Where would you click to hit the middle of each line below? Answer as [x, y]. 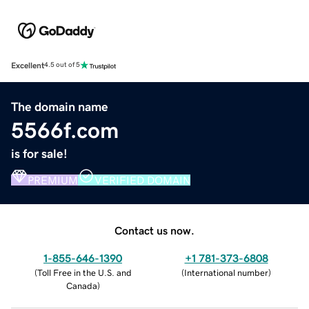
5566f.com [65, 130]
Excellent [28, 65]
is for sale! [39, 153]
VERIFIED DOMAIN [142, 180]
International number [226, 272]
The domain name [60, 107]
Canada [81, 286]
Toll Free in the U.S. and [84, 272]
